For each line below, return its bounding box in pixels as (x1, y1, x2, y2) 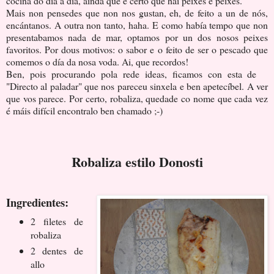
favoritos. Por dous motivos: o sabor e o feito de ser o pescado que (6, 42, 268, 56)
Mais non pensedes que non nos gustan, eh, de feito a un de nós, (6, 6, 268, 19)
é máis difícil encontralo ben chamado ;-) (6, 103, 163, 117)
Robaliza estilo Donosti (71, 151, 203, 172)
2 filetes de (30, 214, 83, 228)
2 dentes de (30, 243, 83, 257)
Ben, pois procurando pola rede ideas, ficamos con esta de (6, 67, 257, 80)
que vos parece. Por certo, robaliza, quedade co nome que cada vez (6, 91, 268, 105)
